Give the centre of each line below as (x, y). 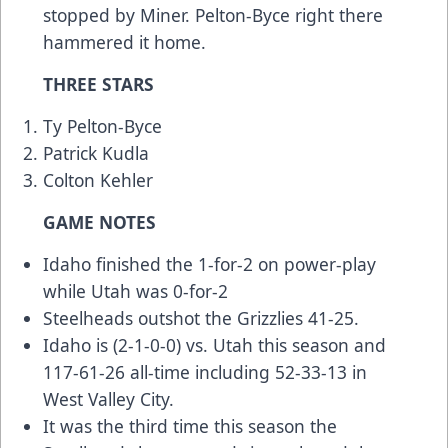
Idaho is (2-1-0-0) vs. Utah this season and (214, 345)
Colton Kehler (100, 180)
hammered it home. (127, 42)
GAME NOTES (102, 222)
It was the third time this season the (190, 426)
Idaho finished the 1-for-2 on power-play (209, 264)
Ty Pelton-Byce (105, 126)
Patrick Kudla (98, 153)
